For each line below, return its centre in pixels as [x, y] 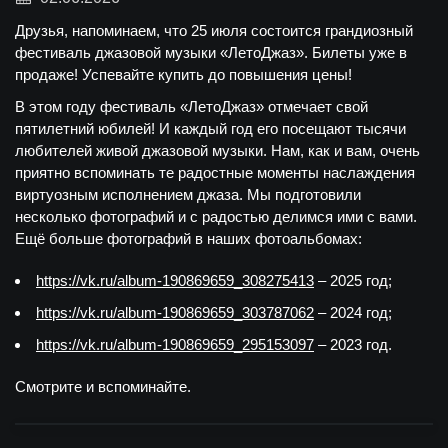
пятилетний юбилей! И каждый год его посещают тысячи [210, 128]
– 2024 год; [353, 312]
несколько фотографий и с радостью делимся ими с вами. [216, 216]
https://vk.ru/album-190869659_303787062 [175, 312]
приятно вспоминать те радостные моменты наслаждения [215, 172]
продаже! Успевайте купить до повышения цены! [183, 74]
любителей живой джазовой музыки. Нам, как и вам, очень [217, 150]
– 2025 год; [353, 280]
